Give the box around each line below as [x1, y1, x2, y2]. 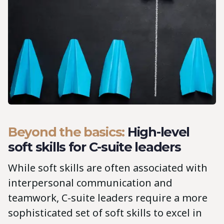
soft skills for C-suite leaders [8, 138, 181, 154]
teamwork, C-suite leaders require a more [8, 190, 207, 204]
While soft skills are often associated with [8, 160, 207, 174]
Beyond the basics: [8, 123, 127, 139]
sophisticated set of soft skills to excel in [8, 205, 202, 219]
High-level [127, 123, 190, 139]
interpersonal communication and [8, 175, 172, 189]
